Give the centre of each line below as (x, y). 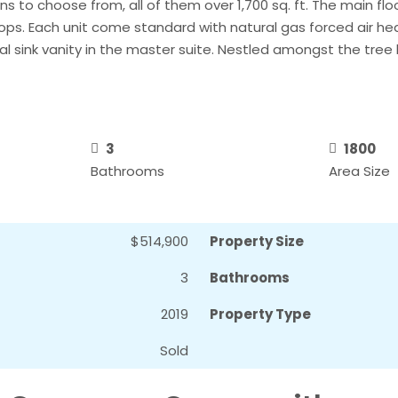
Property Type (260, 314)
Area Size (360, 171)
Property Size (257, 242)
